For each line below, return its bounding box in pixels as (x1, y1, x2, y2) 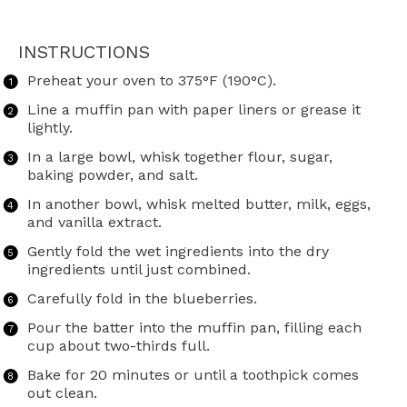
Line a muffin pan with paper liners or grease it (26, 101, 361, 119)
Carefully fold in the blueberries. (26, 290, 257, 308)
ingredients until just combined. (26, 261, 251, 279)
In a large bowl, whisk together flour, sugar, (26, 148, 333, 166)
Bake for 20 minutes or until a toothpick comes (26, 366, 359, 384)
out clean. (26, 384, 97, 402)
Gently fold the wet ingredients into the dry (26, 243, 329, 261)
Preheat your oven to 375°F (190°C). (26, 72, 276, 90)
